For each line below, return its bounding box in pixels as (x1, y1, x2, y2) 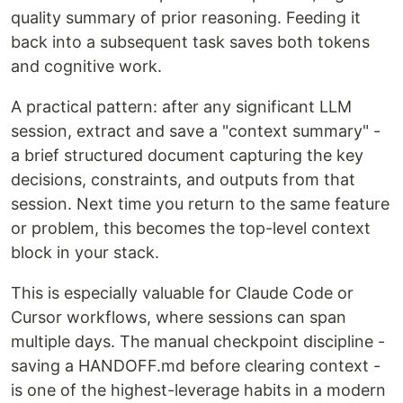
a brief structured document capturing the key (11, 146, 363, 166)
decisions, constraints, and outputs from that (11, 170, 355, 190)
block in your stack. (11, 243, 159, 263)
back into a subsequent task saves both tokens (11, 32, 370, 52)
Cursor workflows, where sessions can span (11, 308, 346, 327)
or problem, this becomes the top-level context (11, 219, 371, 238)
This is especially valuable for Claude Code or (11, 283, 354, 303)
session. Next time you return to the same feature (11, 194, 390, 214)
